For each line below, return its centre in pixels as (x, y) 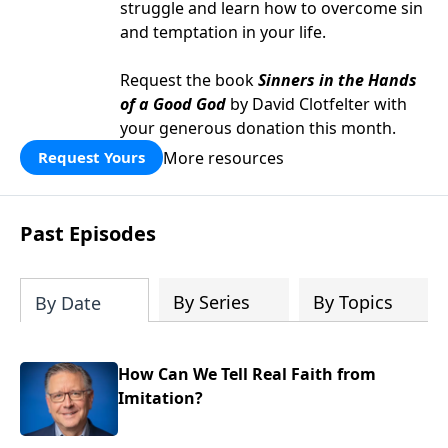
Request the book (189, 80)
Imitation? (161, 398)
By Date (68, 303)
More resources (223, 157)
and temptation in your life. (223, 32)
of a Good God (173, 104)
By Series (212, 302)
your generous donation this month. (258, 128)
